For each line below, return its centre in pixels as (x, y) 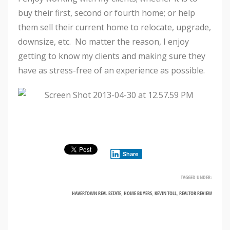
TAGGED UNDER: (196, 177)
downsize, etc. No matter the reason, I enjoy (103, 42)
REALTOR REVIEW (196, 193)
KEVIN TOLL (166, 193)
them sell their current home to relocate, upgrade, (114, 27)
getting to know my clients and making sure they (112, 56)
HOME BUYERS (138, 193)
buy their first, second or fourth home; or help (107, 13)
